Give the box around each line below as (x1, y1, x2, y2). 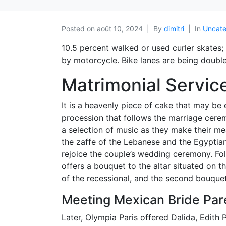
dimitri (164, 24, 184, 33)
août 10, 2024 (97, 24, 143, 33)
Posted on (62, 24, 97, 33)
